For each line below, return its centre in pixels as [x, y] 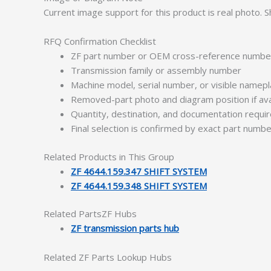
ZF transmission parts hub [125, 228]
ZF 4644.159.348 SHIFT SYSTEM [139, 185]
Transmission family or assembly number [156, 70]
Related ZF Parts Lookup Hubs [108, 257]
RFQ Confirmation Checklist [100, 41]
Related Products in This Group [109, 156]
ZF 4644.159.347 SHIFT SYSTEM [139, 171]
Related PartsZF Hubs [90, 214]
